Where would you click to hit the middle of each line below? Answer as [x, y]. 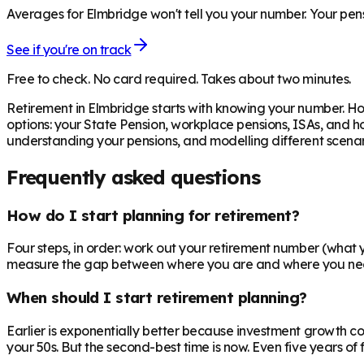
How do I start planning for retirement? [153, 215]
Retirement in [48, 108]
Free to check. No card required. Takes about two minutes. [179, 78]
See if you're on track [69, 49]
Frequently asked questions [133, 177]
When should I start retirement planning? [157, 298]
